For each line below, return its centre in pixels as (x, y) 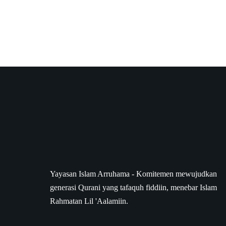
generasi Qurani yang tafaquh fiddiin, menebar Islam (133, 187)
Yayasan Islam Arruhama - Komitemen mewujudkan (133, 174)
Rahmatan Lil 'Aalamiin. (89, 201)
